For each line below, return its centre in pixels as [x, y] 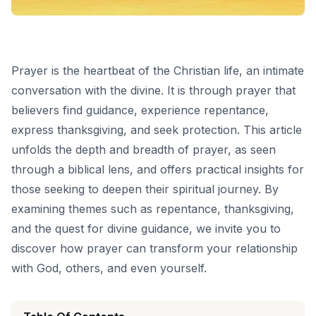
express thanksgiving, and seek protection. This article [157, 130]
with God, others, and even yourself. [109, 268]
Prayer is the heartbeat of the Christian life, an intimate [158, 71]
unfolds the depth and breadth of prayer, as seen [144, 150]
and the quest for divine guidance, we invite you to [146, 229]
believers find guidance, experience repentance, [140, 110]
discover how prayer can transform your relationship [154, 249]
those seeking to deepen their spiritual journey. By [145, 189]
